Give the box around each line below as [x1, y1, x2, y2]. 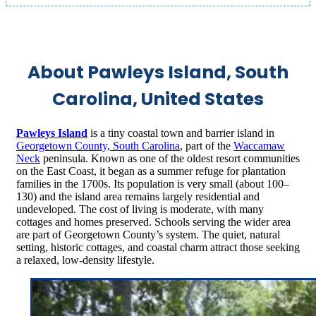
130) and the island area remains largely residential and [16, 190, 260, 203]
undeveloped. [16, 203, 76, 216]
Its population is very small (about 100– [114, 178, 289, 190]
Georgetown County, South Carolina [16, 140, 180, 152]
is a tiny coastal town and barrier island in [87, 127, 274, 140]
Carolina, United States [52, 86, 264, 111]
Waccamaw [233, 140, 285, 152]
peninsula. [40, 152, 88, 165]
